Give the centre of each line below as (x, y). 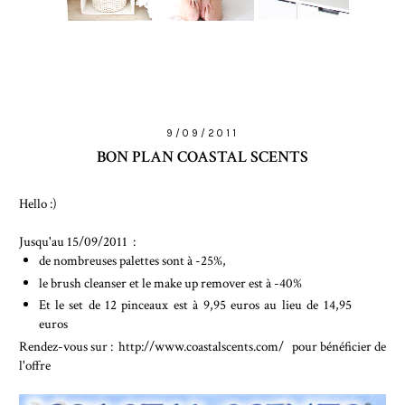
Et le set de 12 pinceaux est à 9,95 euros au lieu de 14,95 (195, 305)
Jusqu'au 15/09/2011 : (77, 241)
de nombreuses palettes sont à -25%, (133, 260)
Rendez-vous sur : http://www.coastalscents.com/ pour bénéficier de (202, 347)
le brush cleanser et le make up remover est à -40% (170, 283)
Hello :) (38, 203)
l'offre (35, 366)
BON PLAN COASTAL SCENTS (202, 156)
